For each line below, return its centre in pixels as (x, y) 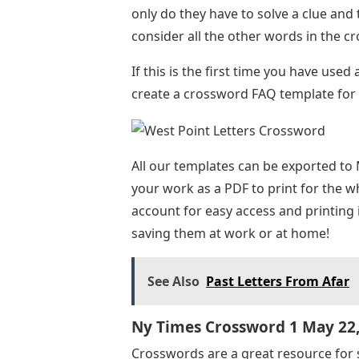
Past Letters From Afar (278, 282)
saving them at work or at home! (230, 234)
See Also (173, 282)
